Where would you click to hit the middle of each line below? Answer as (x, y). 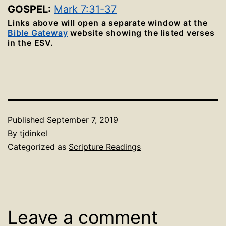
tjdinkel (34, 133)
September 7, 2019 (82, 120)
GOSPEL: (29, 9)
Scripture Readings (105, 147)
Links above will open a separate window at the (108, 23)
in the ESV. (31, 43)
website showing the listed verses (141, 33)
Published (27, 120)
